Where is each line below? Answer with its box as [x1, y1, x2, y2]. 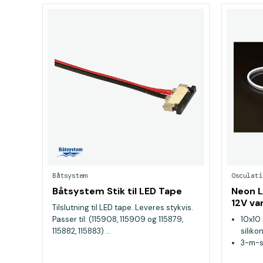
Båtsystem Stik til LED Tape [52, 185, 182, 197]
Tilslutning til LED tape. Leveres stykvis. [52, 203, 193, 213]
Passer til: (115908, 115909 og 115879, [52, 214, 183, 224]
